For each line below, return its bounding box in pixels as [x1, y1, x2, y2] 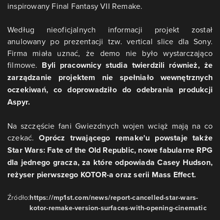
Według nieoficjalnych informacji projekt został [7, 24, 213, 35]
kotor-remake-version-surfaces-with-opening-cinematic [29, 203, 207, 213]
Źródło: [7, 192, 30, 203]
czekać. [7, 132, 39, 143]
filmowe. [7, 59, 42, 71]
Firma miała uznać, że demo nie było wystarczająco [7, 48, 213, 59]
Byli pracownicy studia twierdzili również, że [42, 59, 213, 71]
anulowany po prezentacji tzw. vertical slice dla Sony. [7, 36, 213, 47]
